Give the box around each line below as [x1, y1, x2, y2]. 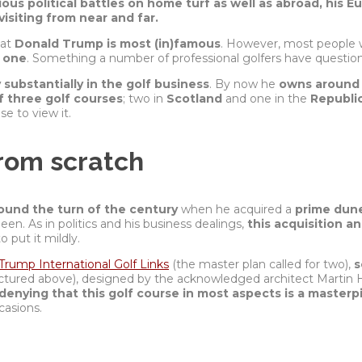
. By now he [209, 76, 279, 91]
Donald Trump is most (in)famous [15, 36, 221, 51]
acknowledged [177, 271, 263, 286]
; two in [123, 90, 166, 106]
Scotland [166, 90, 222, 106]
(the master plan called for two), [169, 256, 354, 271]
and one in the [222, 90, 310, 106]
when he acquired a [178, 201, 295, 217]
